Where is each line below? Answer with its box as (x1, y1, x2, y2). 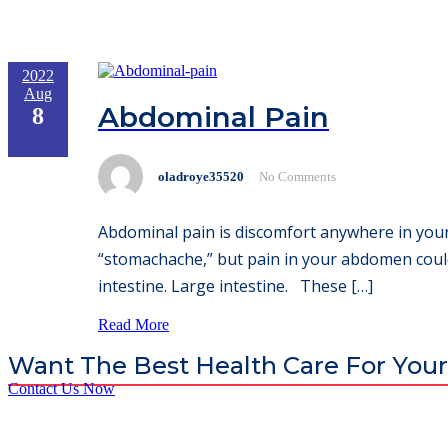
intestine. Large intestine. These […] (98, 275, 373, 298)
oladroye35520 (158, 168, 244, 184)
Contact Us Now (8, 380, 115, 398)
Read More (98, 316, 169, 334)
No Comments (259, 168, 336, 184)
